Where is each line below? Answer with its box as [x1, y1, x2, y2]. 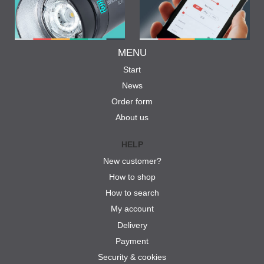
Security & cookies [98, 252, 166, 262]
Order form [111, 97, 153, 107]
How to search [105, 188, 159, 198]
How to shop [108, 171, 156, 181]
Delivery [117, 220, 147, 230]
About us [115, 113, 148, 123]
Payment [115, 236, 148, 246]
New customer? [103, 156, 161, 166]
